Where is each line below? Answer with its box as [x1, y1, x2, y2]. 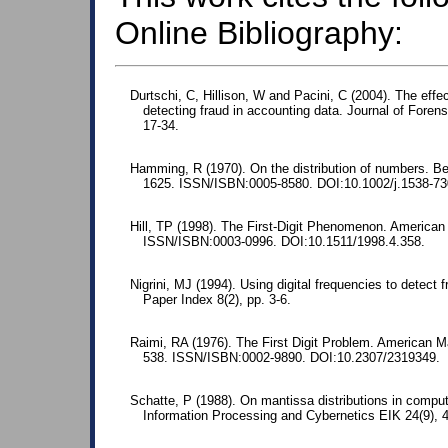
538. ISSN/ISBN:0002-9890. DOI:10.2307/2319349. [143, 350, 440, 366]
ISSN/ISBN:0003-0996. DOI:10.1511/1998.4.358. [143, 234, 425, 250]
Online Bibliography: [115, 14, 403, 51]
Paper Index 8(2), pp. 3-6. [143, 292, 291, 308]
